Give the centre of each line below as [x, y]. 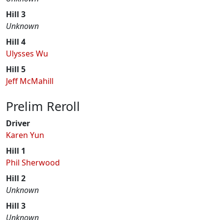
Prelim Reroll [43, 106]
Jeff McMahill [30, 81]
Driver [18, 123]
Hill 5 [16, 69]
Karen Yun [25, 135]
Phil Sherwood [33, 163]
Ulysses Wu [27, 54]
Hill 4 [16, 42]
